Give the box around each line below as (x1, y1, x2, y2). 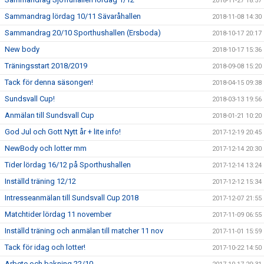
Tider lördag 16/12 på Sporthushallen (5, 160, 131, 169)
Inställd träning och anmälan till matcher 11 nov (5, 226, 163, 235)
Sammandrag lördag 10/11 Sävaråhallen (5, 12, 141, 21)
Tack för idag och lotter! (5, 243, 85, 252)
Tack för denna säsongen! (5, 78, 93, 87)
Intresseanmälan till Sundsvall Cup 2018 (5, 193, 138, 202)
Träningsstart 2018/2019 (5, 61, 87, 70)
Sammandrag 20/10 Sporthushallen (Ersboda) (5, 28, 161, 37)
